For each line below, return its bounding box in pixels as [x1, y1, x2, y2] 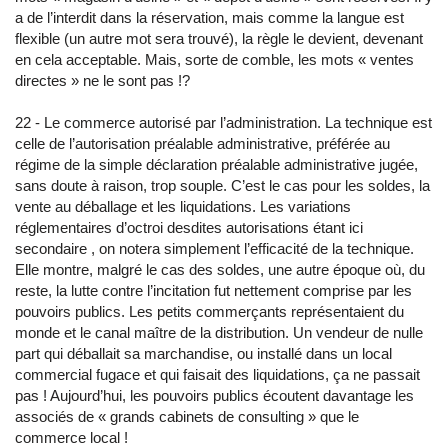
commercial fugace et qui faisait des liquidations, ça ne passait [15, 366, 420, 383]
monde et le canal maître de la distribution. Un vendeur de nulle [15, 324, 423, 341]
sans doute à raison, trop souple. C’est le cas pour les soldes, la [15, 177, 430, 194]
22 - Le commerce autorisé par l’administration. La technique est [15, 114, 432, 131]
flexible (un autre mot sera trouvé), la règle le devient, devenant [15, 30, 423, 47]
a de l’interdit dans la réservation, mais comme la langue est [15, 9, 404, 26]
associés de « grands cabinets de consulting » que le [15, 408, 359, 425]
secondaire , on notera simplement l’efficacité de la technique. [15, 240, 414, 257]
